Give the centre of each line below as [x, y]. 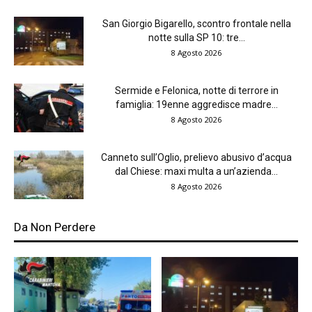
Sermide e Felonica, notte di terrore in [196, 91]
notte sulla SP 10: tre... [196, 38]
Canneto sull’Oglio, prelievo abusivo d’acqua [196, 158]
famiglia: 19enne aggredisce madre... [196, 105]
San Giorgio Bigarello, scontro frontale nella [196, 24]
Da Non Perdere [55, 227]
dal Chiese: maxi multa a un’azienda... [196, 172]
